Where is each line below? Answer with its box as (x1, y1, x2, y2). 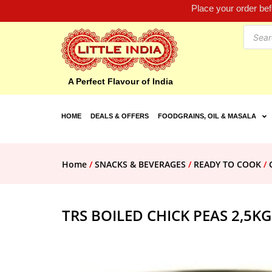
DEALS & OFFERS (90, 112, 149, 120)
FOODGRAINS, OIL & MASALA (157, 112, 256, 120)
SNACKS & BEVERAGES (95, 158, 186, 171)
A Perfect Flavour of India (68, 76, 173, 87)
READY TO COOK (194, 158, 261, 171)
